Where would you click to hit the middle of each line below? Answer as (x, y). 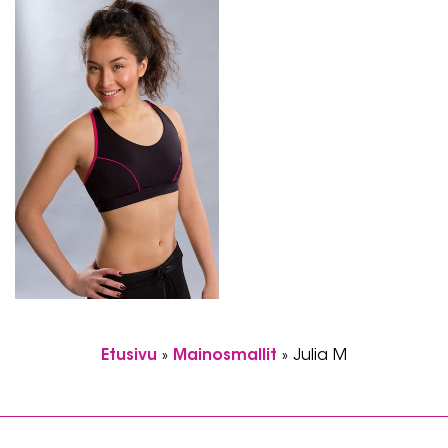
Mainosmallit (225, 356)
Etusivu (129, 356)
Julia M (320, 356)
